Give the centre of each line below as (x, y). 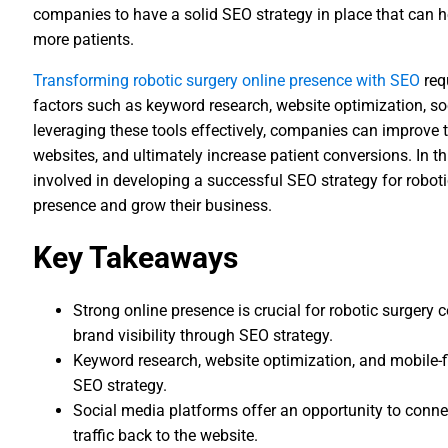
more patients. (84, 39)
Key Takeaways (136, 257)
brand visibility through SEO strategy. (203, 335)
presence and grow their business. (153, 205)
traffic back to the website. (166, 435)
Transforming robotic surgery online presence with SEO (227, 80)
